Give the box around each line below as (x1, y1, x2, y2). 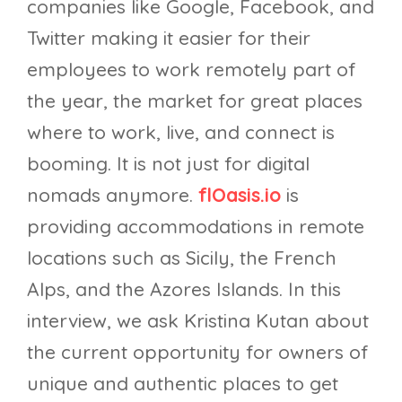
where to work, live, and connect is (27, 119, 335, 144)
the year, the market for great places (27, 88, 363, 112)
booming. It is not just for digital (27, 151, 310, 175)
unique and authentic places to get (27, 371, 338, 395)
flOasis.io (198, 182, 281, 206)
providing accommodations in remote (27, 214, 364, 238)
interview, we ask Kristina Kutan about (27, 308, 369, 332)
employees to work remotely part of (27, 57, 356, 81)
